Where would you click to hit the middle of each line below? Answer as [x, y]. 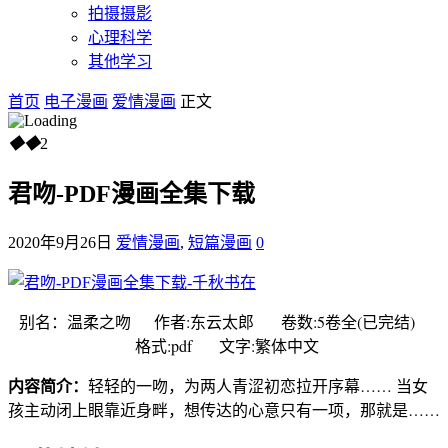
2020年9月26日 [60, 242]
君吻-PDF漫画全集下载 [131, 193]
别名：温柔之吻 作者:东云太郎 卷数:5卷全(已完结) [224, 321]
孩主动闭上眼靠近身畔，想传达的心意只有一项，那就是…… [224, 409]
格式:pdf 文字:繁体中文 [224, 345]
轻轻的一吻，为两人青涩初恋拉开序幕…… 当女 [258, 385]
